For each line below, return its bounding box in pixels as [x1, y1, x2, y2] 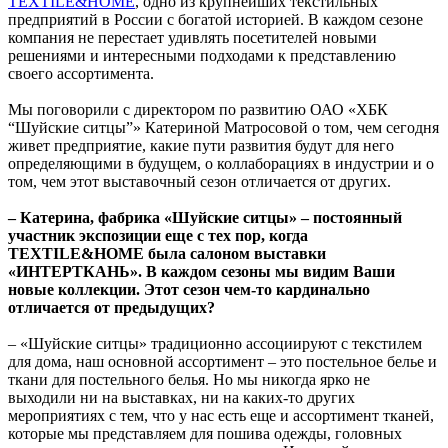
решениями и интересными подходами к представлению [8, 46, 396, 64]
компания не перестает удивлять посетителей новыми [8, 28, 377, 46]
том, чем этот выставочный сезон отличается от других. [8, 172, 391, 190]
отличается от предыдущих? [8, 298, 215, 316]
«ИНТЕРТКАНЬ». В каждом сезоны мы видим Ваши [8, 262, 395, 280]
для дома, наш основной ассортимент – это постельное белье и [8, 352, 437, 370]
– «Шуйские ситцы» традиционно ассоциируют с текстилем [8, 334, 422, 352]
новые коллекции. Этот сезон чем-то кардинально [8, 280, 370, 298]
